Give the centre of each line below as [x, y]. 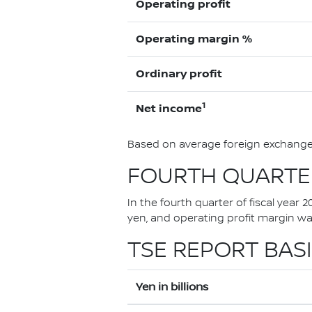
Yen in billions [172, 287]
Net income [169, 109]
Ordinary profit [179, 74]
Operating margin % [194, 39]
